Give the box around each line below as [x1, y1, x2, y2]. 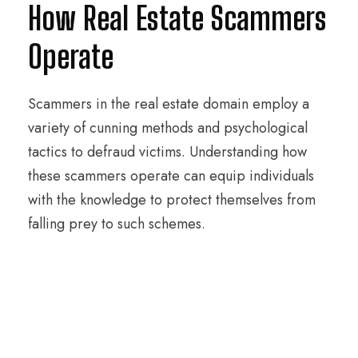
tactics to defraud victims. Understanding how [28, 141, 307, 162]
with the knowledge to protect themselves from [28, 189, 316, 210]
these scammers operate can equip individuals [28, 165, 314, 186]
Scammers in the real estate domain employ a [28, 93, 309, 114]
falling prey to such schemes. [28, 213, 205, 234]
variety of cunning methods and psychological [28, 117, 308, 138]
